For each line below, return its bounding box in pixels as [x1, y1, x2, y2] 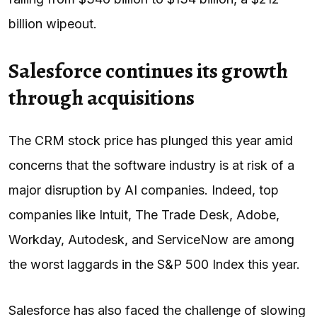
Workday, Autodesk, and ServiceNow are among [8, 231, 294, 247]
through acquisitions [8, 83, 195, 112]
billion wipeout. [8, 16, 97, 31]
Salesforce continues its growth [8, 56, 288, 85]
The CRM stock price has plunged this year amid [8, 132, 293, 148]
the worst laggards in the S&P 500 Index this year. [8, 256, 300, 272]
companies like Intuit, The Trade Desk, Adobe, [8, 207, 279, 222]
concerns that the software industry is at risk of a [8, 157, 294, 173]
